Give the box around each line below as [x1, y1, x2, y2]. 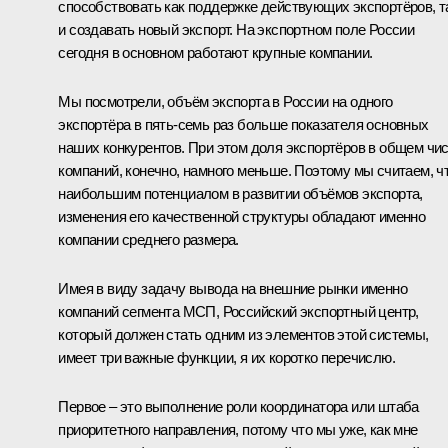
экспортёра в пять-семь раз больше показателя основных [58, 115, 429, 133]
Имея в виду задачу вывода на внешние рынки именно [58, 279, 407, 297]
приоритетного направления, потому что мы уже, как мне [58, 420, 418, 438]
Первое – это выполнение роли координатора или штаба [58, 397, 419, 415]
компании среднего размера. [58, 230, 239, 248]
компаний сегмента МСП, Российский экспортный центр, [58, 302, 419, 320]
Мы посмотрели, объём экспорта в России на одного [58, 92, 393, 110]
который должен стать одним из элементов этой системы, [58, 325, 429, 343]
